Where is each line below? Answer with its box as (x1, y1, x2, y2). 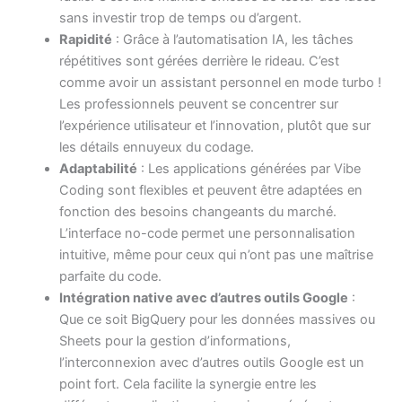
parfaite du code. (59, 267, 162, 284)
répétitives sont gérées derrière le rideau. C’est (59, 52, 340, 69)
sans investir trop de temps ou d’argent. (59, 9, 302, 26)
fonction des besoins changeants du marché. (59, 203, 337, 220)
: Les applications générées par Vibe (137, 160, 362, 177)
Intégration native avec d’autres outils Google (59, 289, 349, 306)
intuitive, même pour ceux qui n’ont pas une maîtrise (59, 246, 374, 263)
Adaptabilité (59, 160, 138, 177)
